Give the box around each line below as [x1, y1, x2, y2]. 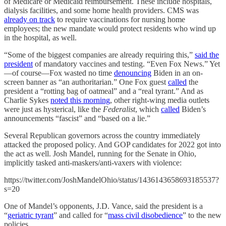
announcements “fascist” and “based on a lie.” [4, 114, 150, 123]
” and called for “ [53, 211, 108, 220]
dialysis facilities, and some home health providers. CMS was [4, 6, 199, 15]
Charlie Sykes [4, 96, 50, 105]
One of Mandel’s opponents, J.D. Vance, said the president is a [4, 202, 203, 211]
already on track [4, 15, 55, 24]
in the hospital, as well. [4, 33, 77, 42]
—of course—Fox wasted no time [4, 69, 114, 78]
